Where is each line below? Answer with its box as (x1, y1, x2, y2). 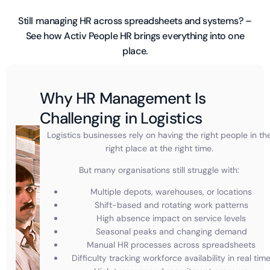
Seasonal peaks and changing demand (95, 225, 247, 237)
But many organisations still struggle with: (79, 164, 239, 175)
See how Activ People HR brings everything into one (25, 29, 245, 42)
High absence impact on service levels (96, 212, 246, 224)
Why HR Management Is (40, 87, 206, 108)
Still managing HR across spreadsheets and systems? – (18, 14, 252, 27)
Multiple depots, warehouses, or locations (90, 186, 252, 197)
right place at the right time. (105, 142, 213, 154)
